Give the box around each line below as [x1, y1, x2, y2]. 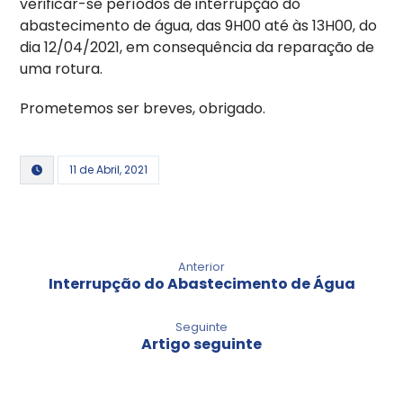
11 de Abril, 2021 [69, 161, 148, 177]
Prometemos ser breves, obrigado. [20, 97, 266, 119]
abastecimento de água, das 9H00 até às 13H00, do [20, 14, 378, 36]
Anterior [178, 258, 225, 274]
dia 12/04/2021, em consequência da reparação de [20, 36, 375, 58]
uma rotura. [20, 58, 103, 79]
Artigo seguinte [141, 333, 262, 354]
